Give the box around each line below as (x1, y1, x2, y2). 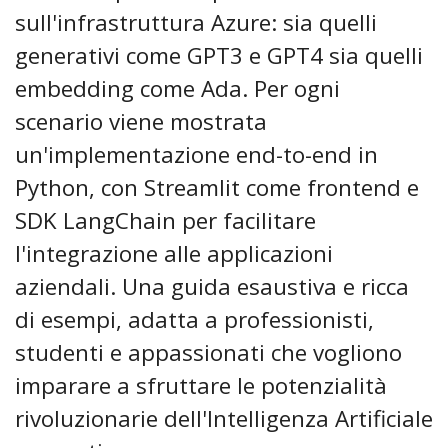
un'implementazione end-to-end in (15, 139, 378, 171)
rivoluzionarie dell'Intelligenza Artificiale (15, 403, 433, 435)
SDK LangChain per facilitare (15, 205, 316, 237)
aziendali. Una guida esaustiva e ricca (15, 271, 409, 303)
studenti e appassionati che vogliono (15, 337, 402, 369)
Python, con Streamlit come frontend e (15, 172, 419, 204)
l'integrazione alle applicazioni (15, 238, 333, 270)
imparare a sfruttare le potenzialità (15, 370, 387, 402)
